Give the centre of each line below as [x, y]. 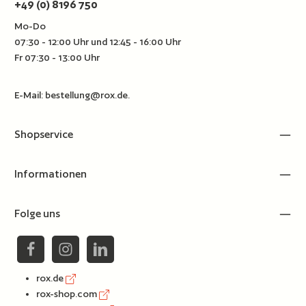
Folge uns [38, 213]
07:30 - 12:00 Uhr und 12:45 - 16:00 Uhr [98, 41]
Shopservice [44, 134]
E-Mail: [30, 95]
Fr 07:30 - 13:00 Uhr [57, 57]
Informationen [51, 173]
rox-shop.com [68, 293]
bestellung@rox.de [87, 95]
